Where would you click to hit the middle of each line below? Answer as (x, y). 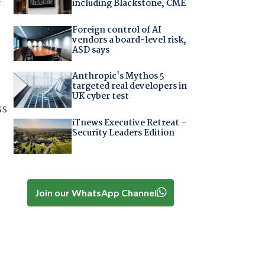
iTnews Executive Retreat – (129, 123)
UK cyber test (100, 97)
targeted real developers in (129, 87)
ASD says (91, 50)
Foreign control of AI (117, 30)
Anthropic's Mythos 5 (118, 77)
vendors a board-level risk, (129, 40)
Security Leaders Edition (123, 133)
